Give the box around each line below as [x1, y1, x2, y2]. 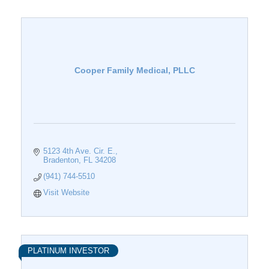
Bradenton [43, 156, 79, 165]
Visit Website [43, 188, 90, 198]
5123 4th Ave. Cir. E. [43, 147, 116, 156]
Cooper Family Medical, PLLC [74, 65, 195, 76]
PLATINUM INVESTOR [28, 246, 109, 256]
